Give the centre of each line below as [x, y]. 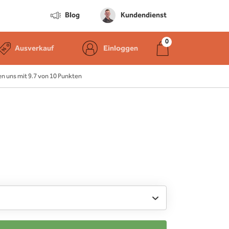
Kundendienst [144, 15]
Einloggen [121, 48]
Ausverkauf [34, 48]
